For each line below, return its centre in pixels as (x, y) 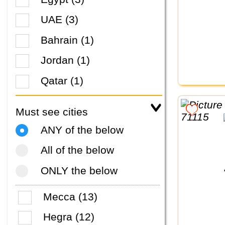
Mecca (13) (71, 196)
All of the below (77, 150)
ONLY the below (79, 170)
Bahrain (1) (67, 40)
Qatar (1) (62, 80)
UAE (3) (60, 20)
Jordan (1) (65, 60)
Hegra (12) (69, 217)
